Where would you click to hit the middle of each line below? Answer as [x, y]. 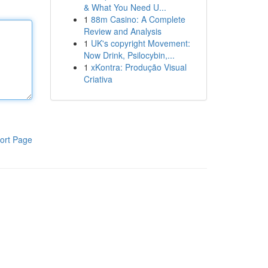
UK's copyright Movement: [140, 43]
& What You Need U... [125, 7]
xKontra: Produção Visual [138, 67]
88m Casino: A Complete [138, 19]
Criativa [98, 79]
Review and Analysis [122, 31]
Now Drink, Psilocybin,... [129, 55]
